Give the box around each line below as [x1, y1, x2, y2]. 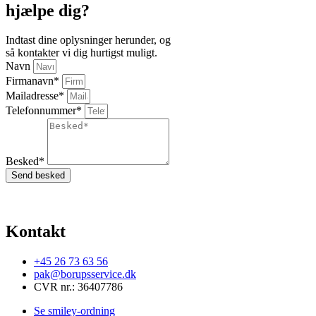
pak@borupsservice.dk [34, 268, 136, 281]
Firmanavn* [6, 75, 62, 87]
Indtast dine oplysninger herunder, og [6, 34, 171, 47]
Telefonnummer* [6, 104, 85, 117]
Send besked [11, 170, 65, 181]
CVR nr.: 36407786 [34, 281, 123, 293]
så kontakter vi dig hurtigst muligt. [6, 47, 157, 59]
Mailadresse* [6, 90, 67, 102]
